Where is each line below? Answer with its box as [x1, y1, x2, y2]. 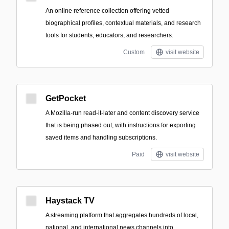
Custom [123, 49, 145, 56]
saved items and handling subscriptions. [45, 134, 157, 141]
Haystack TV [45, 196, 95, 205]
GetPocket [45, 94, 86, 103]
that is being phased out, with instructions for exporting [45, 122, 196, 129]
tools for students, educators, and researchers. [45, 32, 173, 39]
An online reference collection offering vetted [45, 7, 169, 14]
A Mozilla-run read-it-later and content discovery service [45, 109, 199, 117]
